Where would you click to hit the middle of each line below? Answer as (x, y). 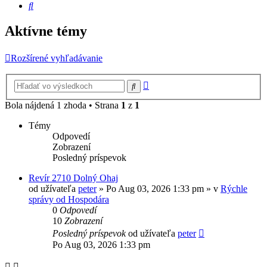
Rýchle (234, 188)
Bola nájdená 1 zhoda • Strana (63, 105)
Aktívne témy (46, 31)
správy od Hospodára (69, 199)
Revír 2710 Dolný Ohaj (73, 178)
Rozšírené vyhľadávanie (57, 58)
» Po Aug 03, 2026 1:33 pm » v (159, 188)
